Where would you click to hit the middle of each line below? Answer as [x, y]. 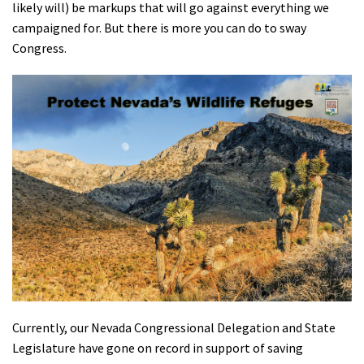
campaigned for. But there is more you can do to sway [159, 28]
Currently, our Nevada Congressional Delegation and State [174, 327]
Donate [41, 68]
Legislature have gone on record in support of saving [158, 347]
